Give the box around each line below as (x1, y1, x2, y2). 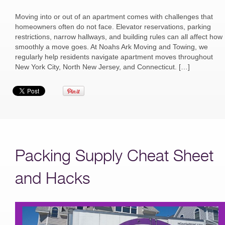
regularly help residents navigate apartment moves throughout (15, 53, 213, 61)
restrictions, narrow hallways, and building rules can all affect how (15, 33, 222, 41)
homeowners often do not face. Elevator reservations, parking (15, 23, 211, 31)
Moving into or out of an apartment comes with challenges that (15, 13, 213, 21)
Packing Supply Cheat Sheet (15, 146, 213, 165)
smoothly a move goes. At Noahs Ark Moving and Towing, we (15, 43, 208, 51)
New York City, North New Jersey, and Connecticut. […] (15, 63, 190, 71)
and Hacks (15, 168, 90, 187)
